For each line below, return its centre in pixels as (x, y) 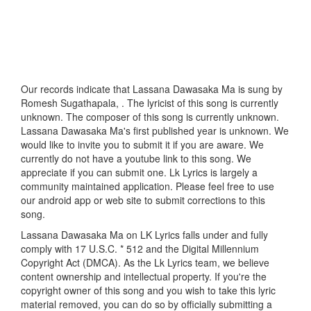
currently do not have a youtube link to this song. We (136, 159)
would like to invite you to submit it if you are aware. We (142, 145)
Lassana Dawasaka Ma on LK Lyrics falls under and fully (144, 235)
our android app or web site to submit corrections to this (143, 200)
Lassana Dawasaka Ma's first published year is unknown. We (155, 131)
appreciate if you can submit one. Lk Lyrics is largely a (139, 173)
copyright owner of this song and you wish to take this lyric (148, 291)
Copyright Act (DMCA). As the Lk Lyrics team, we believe (145, 263)
